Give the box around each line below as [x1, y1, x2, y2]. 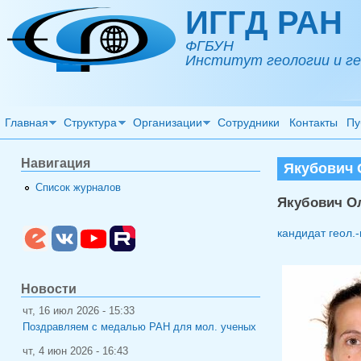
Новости [21, 281, 77, 296]
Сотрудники [218, 115, 280, 129]
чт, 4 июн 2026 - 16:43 [23, 345, 128, 357]
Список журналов [35, 181, 122, 193]
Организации [132, 115, 202, 129]
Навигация [21, 156, 90, 171]
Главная [4, 115, 48, 129]
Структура [64, 115, 118, 129]
